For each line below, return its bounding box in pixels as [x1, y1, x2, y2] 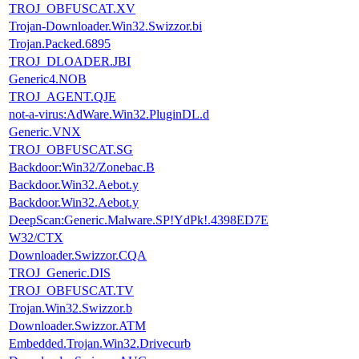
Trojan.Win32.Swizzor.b [9, 301, 132, 315]
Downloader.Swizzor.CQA [9, 248, 147, 262]
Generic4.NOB [9, 71, 87, 86]
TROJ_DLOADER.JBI [9, 54, 131, 68]
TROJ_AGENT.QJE [9, 89, 116, 103]
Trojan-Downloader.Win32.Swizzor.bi [9, 18, 202, 33]
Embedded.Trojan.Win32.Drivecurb [9, 336, 191, 350]
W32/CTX [9, 230, 63, 244]
